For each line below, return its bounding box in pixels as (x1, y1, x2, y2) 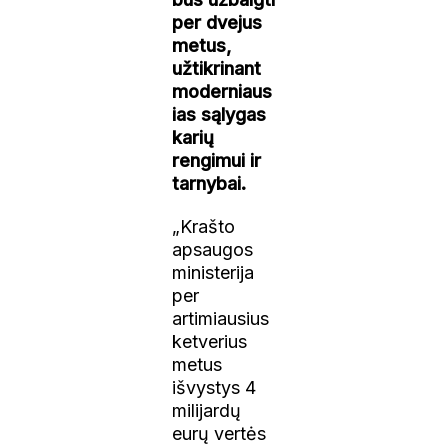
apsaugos (172, 238, 254, 260)
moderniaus (172, 80, 273, 102)
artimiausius (172, 307, 270, 329)
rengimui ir (172, 149, 262, 171)
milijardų (172, 399, 242, 421)
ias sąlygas (172, 103, 267, 125)
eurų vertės (172, 422, 267, 444)
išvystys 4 (172, 376, 257, 398)
